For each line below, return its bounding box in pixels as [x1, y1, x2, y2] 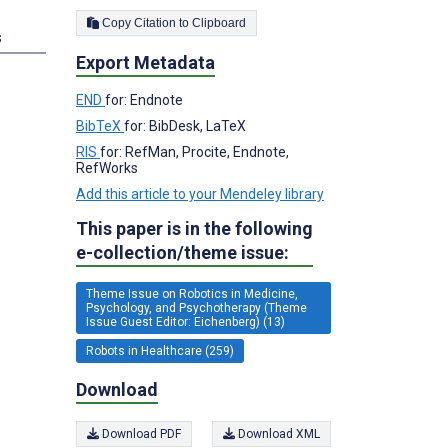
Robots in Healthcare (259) [86, 343, 234, 358]
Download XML [235, 427, 320, 441]
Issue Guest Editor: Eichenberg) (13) [86, 314, 285, 329]
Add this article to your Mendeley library [76, 185, 324, 202]
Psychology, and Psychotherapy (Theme [86, 300, 307, 315]
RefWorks [76, 159, 138, 176]
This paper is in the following [76, 217, 313, 239]
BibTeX [76, 117, 124, 134]
